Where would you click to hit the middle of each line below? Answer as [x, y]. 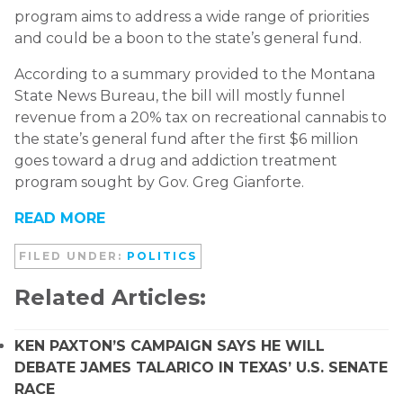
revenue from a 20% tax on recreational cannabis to [201, 117]
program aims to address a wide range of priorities [192, 16]
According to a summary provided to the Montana [195, 74]
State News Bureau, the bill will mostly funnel [180, 95]
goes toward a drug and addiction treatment [176, 160]
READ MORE [60, 218]
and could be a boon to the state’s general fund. [188, 38]
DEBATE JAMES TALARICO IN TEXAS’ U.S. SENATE [201, 367]
